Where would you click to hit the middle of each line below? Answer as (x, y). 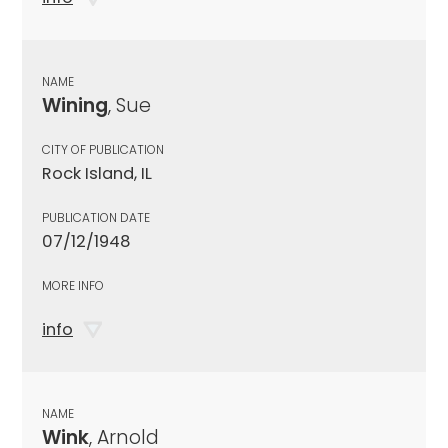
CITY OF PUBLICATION (103, 149)
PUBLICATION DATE (96, 217)
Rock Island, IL (97, 173)
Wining (75, 105)
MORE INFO (73, 285)
